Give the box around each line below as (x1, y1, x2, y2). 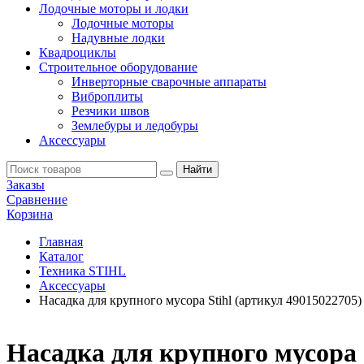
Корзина (6, 207, 53, 221)
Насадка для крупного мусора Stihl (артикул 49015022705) (39, 293, 362, 307)
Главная (39, 235, 83, 249)
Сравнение (6, 193, 67, 206)
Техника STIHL (39, 264, 126, 278)
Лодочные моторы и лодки (39, 2, 188, 15)
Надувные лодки (71, 31, 165, 45)
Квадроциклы (39, 45, 116, 59)
